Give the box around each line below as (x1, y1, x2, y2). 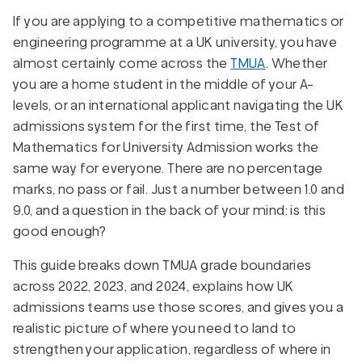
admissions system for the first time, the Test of (13, 118, 320, 134)
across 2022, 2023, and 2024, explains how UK (13, 278, 294, 294)
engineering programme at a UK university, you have (13, 34, 337, 50)
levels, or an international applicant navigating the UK (13, 97, 343, 113)
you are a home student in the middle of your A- (13, 76, 314, 92)
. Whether (265, 55, 328, 71)
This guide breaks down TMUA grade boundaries (13, 257, 312, 273)
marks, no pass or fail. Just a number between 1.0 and (13, 181, 345, 197)
